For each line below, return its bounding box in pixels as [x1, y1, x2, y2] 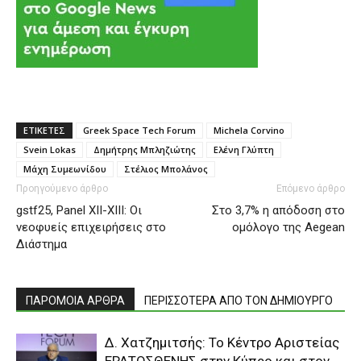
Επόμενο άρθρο [276, 182, 345, 194]
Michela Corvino [214, 123, 284, 136]
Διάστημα [16, 236, 67, 251]
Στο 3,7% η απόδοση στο [212, 202, 345, 218]
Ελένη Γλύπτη [214, 143, 274, 156]
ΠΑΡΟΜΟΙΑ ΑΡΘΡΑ [26, 293, 125, 307]
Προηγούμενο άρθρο [16, 182, 108, 194]
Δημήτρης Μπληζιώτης [93, 143, 196, 156]
